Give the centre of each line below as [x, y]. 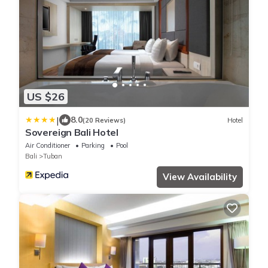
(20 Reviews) [104, 120]
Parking [93, 146]
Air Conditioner [48, 146]
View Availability [200, 177]
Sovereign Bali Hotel [72, 133]
